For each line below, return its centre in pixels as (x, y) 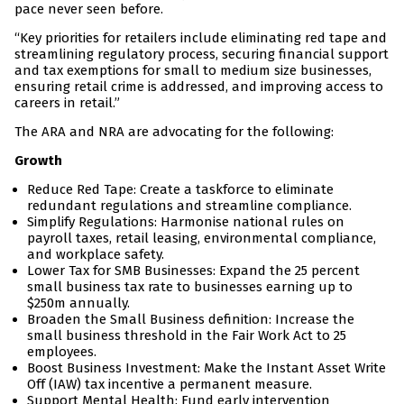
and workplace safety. (96, 255)
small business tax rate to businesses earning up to (190, 287)
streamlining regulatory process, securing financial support (202, 55)
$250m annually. (78, 303)
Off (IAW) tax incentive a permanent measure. (170, 385)
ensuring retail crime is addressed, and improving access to (199, 87)
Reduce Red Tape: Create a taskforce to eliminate (180, 190)
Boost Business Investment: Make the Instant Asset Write (207, 368)
